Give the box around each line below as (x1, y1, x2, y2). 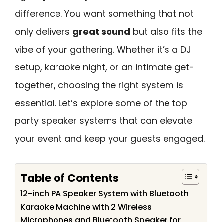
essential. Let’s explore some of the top (15, 97, 187, 109)
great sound (72, 25, 130, 38)
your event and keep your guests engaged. (15, 132, 205, 145)
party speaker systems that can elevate (15, 114, 192, 127)
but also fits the (130, 25, 202, 38)
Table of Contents (20, 170, 119, 186)
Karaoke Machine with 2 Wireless (20, 201, 152, 213)
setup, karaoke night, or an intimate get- (15, 61, 194, 73)
